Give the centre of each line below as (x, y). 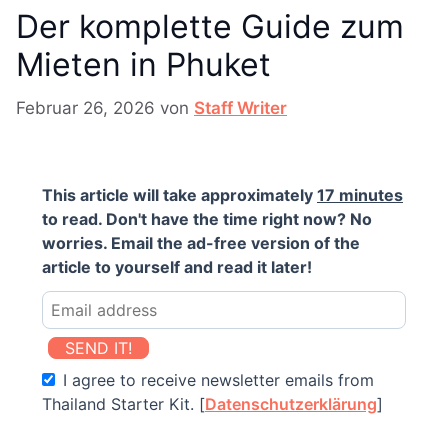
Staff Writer (240, 107)
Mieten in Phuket (143, 65)
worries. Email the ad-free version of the (201, 242)
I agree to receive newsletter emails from (216, 379)
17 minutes (360, 194)
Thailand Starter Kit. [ (123, 403)
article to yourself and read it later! (177, 266)
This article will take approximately (179, 194)
